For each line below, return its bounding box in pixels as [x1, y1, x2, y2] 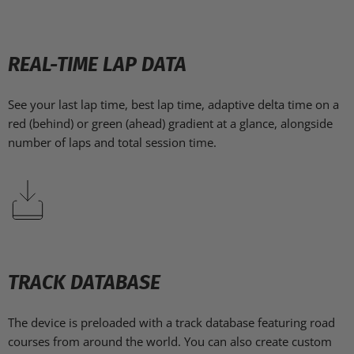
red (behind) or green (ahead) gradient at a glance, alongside [8, 115, 333, 132]
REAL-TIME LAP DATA [8, 53, 186, 77]
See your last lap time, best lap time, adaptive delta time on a [8, 96, 339, 113]
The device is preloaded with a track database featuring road [8, 314, 335, 331]
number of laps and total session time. [8, 134, 217, 151]
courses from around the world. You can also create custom [8, 333, 332, 350]
